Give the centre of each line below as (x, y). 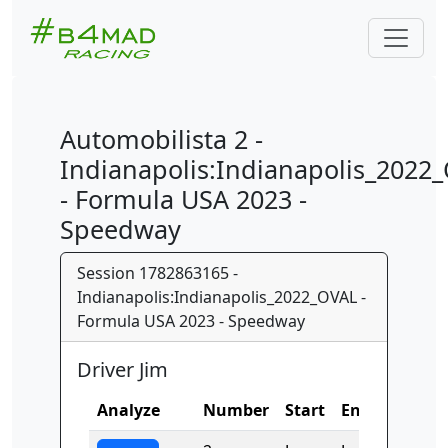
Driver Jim (122, 369)
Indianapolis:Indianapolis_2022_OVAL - (221, 297)
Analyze (128, 410)
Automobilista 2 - (161, 139)
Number (236, 410)
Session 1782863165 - (157, 273)
